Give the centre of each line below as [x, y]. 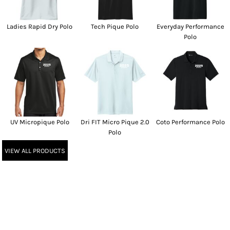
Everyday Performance [190, 26]
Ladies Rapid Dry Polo [40, 26]
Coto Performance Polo [190, 122]
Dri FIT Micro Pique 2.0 [115, 122]
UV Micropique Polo [40, 122]
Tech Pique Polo [115, 26]
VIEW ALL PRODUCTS [35, 150]
